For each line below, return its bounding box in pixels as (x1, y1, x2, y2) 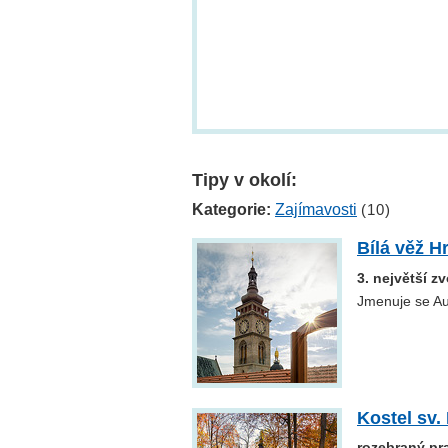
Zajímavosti (275, 201, 357, 219)
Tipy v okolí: (192, 170, 297, 191)
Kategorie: (192, 201, 271, 219)
